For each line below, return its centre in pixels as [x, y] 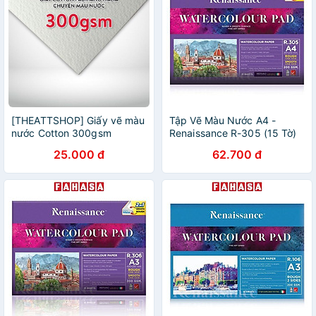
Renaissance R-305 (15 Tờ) [233, 133]
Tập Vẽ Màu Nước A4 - [223, 120]
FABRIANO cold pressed [68, 146]
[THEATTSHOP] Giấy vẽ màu [78, 120]
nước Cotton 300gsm [61, 133]
